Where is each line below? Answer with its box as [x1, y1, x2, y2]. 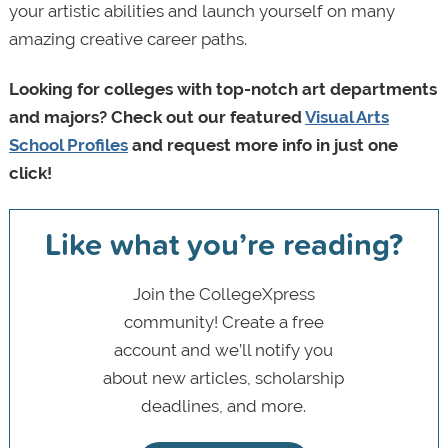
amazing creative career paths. [8, 29, 247, 50]
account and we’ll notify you [114, 339, 334, 360]
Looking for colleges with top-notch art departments [8, 79, 437, 100]
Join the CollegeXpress [132, 283, 315, 304]
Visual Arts [304, 107, 389, 128]
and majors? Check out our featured [8, 107, 305, 128]
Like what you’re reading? [44, 221, 403, 267]
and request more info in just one [127, 135, 398, 156]
